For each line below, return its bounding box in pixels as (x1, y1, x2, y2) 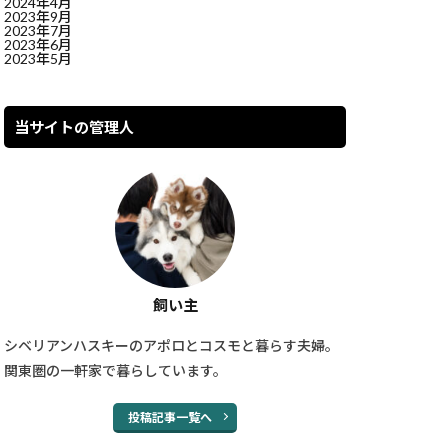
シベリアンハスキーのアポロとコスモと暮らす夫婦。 (4, 337, 339, 354)
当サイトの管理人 (14, 118, 134, 136)
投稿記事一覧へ (128, 410, 212, 425)
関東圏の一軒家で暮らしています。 (4, 362, 227, 379)
